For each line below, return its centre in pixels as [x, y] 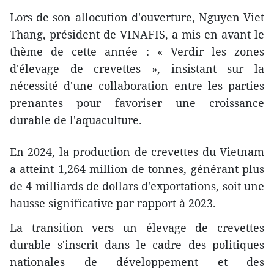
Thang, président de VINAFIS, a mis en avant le [137, 34]
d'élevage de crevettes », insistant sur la [137, 68]
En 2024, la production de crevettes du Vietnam [137, 151]
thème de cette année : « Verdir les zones [137, 51]
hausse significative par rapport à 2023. [113, 203]
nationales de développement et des [137, 261]
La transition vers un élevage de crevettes [137, 227]
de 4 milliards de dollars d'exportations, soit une [137, 186]
